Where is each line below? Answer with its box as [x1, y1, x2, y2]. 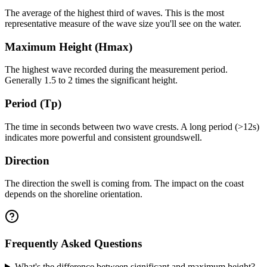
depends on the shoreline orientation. [5, 189, 142, 200]
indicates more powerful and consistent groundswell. [5, 132, 202, 142]
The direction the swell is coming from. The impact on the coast [5, 178, 244, 189]
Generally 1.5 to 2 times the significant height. [5, 75, 178, 86]
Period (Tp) [5, 97, 61, 110]
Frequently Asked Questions [5, 237, 142, 250]
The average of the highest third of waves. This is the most [5, 7, 224, 18]
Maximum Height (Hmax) [5, 40, 132, 53]
